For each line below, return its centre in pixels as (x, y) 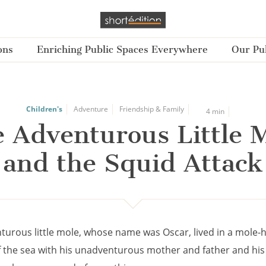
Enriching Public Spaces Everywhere (122, 50)
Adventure (91, 109)
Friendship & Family (151, 109)
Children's (44, 109)
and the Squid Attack (133, 163)
